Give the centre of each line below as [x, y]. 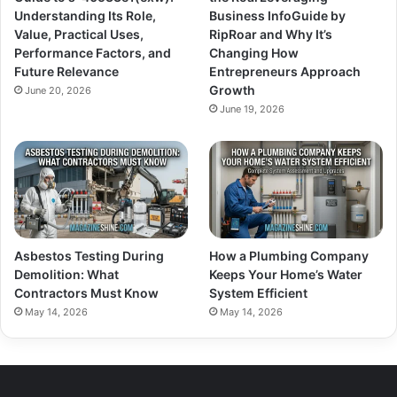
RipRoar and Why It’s [271, 34]
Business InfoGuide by [278, 15]
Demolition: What [66, 274]
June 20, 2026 [58, 90]
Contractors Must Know [86, 292]
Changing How [254, 52]
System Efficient [259, 292]
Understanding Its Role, [85, 15]
